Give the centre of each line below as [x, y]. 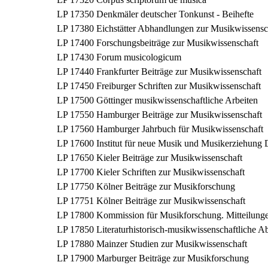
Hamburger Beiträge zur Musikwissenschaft [179, 115]
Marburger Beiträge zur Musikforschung [173, 258]
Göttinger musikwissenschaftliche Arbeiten [177, 100]
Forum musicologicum [139, 57]
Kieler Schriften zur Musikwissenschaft [170, 172]
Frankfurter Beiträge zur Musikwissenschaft [179, 71]
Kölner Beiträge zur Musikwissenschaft [171, 201]
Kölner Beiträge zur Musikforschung [166, 186]
